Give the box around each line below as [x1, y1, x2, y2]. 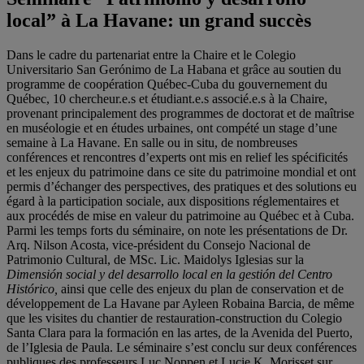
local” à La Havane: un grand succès [6, 10, 311, 32]
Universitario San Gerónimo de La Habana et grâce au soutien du [6, 62, 341, 76]
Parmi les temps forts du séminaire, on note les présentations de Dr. [6, 223, 348, 237]
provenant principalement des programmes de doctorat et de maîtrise [6, 106, 354, 120]
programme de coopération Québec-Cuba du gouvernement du [6, 76, 327, 91]
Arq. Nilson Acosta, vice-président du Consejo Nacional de [6, 237, 310, 252]
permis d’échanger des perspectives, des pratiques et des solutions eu [6, 179, 357, 193]
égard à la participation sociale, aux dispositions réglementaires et [6, 193, 339, 208]
